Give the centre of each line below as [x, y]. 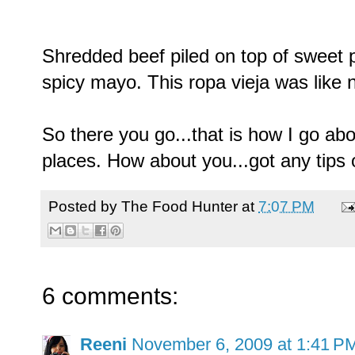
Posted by [85, 206]
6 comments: [110, 296]
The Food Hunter [179, 206]
